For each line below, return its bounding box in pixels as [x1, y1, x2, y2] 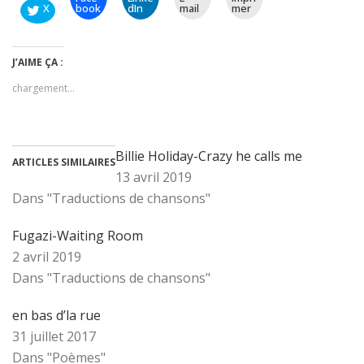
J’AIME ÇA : [12, 55, 63, 70]
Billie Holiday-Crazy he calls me [115, 147, 302, 166]
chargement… [12, 81, 75, 96]
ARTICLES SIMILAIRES [12, 155, 115, 170]
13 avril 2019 [115, 168, 192, 187]
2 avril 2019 [12, 248, 81, 266]
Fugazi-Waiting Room [12, 227, 143, 245]
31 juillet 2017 [12, 327, 96, 346]
